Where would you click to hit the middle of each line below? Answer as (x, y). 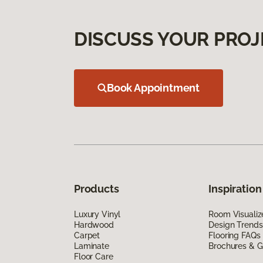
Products (97, 188)
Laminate (92, 246)
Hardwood (94, 225)
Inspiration (235, 188)
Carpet (87, 235)
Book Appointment (154, 87)
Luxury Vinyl (97, 214)
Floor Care (94, 256)
